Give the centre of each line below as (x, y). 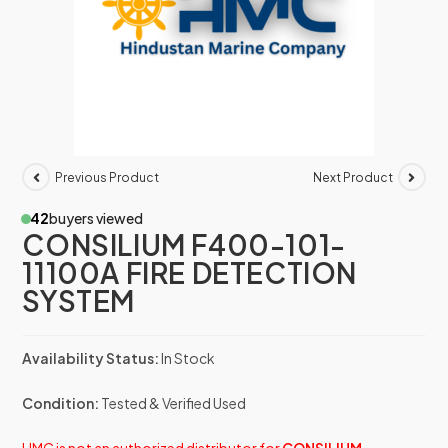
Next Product (352, 177)
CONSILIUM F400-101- (184, 245)
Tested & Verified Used (173, 403)
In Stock (188, 358)
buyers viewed (96, 218)
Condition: (61, 403)
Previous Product (107, 177)
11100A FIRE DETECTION (190, 273)
